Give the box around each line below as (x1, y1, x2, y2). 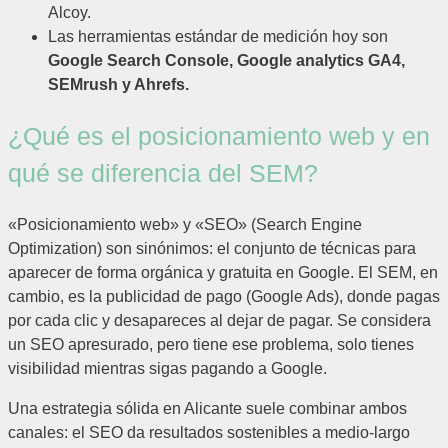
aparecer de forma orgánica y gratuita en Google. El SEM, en (8, 263, 438, 281)
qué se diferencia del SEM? (8, 158, 318, 187)
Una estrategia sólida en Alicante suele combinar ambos (8, 399, 407, 417)
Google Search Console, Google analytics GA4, (48, 52, 405, 70)
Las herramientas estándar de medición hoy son (48, 28, 388, 46)
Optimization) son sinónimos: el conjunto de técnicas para (8, 239, 416, 257)
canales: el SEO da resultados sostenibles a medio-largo (8, 423, 410, 441)
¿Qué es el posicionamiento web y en (8, 121, 430, 150)
